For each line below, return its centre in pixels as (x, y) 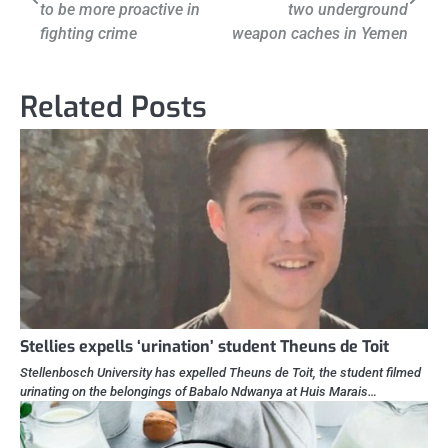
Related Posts (113, 108)
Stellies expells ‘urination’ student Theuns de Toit (204, 347)
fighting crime (88, 34)
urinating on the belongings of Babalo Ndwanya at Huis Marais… (198, 392)
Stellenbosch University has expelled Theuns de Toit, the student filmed (220, 373)
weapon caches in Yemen (320, 34)
